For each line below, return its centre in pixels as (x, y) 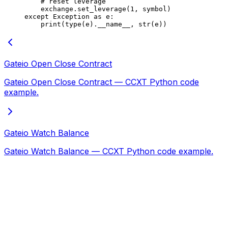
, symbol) (153, 9)
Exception (69, 16)
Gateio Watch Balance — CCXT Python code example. (109, 151)
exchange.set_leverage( (77, 9)
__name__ (114, 24)
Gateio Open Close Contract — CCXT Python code (102, 82)
